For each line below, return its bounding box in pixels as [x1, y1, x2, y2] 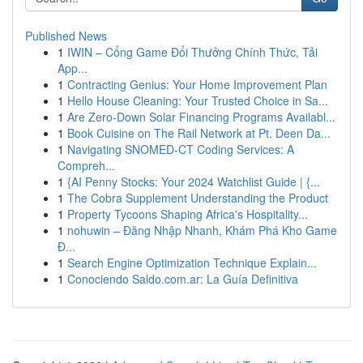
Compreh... [58, 157, 115, 173]
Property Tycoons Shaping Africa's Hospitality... [67, 206, 308, 222]
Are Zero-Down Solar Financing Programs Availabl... [67, 109, 335, 125]
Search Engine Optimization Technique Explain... [67, 254, 317, 271]
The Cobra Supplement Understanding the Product [67, 190, 328, 206]
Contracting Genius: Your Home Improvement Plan [67, 76, 327, 92]
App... [58, 60, 88, 76]
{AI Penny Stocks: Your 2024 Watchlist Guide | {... [67, 173, 320, 190]
